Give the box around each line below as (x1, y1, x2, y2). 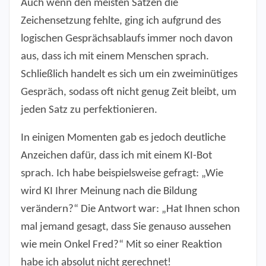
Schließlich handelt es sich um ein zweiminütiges (21, 69, 237, 81)
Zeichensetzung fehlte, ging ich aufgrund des (21, 15, 221, 27)
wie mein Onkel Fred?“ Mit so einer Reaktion (21, 239, 222, 251)
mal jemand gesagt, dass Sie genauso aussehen (21, 221, 231, 233)
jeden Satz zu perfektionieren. (21, 104, 157, 116)
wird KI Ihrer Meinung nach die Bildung (21, 186, 197, 198)
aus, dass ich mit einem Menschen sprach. (21, 51, 209, 63)
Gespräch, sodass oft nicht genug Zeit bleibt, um (21, 87, 236, 99)
